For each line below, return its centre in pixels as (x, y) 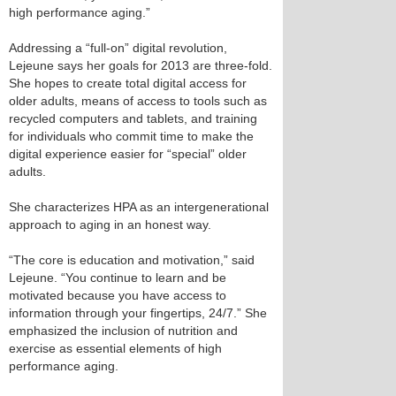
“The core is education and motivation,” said (132, 260)
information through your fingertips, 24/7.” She (138, 313)
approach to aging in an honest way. (110, 225)
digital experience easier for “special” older (128, 154)
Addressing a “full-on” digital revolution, (118, 48)
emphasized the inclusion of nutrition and (123, 331)
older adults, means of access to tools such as (138, 101)
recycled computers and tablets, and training (133, 118)
